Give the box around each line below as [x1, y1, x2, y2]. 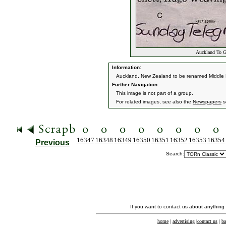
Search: [166, 151, 184, 156]
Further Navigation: [110, 82, 159, 87]
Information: [110, 65, 141, 70]
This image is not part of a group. [116, 90, 193, 96]
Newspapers [193, 99, 221, 104]
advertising [173, 218, 195, 224]
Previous [35, 138, 70, 147]
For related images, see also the [116, 99, 193, 104]
